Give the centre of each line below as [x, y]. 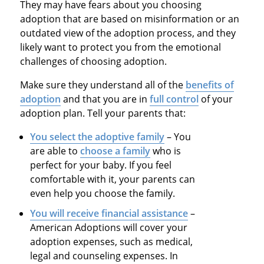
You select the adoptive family [98, 136]
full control [174, 99]
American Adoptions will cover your [109, 227]
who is [166, 151]
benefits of [209, 85]
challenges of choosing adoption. [93, 61]
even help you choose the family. [103, 193]
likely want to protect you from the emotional [120, 47]
